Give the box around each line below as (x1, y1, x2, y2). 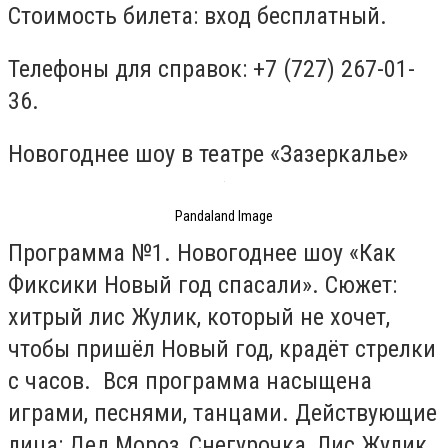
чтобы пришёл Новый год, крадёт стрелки (8, 335, 436, 364)
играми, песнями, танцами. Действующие (8, 399, 437, 428)
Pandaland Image (175, 207, 273, 224)
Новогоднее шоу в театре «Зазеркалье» (8, 138, 408, 168)
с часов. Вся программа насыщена (8, 367, 372, 396)
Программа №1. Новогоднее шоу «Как (8, 239, 396, 268)
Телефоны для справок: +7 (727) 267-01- (8, 55, 415, 84)
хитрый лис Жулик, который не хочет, (8, 303, 390, 332)
